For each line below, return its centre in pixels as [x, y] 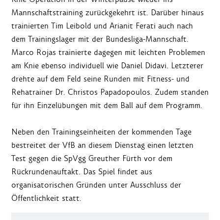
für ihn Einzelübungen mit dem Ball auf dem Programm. [107, 106]
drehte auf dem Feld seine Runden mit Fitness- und [100, 79]
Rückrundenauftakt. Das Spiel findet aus [82, 172]
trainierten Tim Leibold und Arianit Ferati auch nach [102, 26]
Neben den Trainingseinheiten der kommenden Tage [101, 132]
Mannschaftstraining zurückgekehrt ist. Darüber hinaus [108, 13]
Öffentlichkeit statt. [46, 198]
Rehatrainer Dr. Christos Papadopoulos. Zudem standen [110, 92]
